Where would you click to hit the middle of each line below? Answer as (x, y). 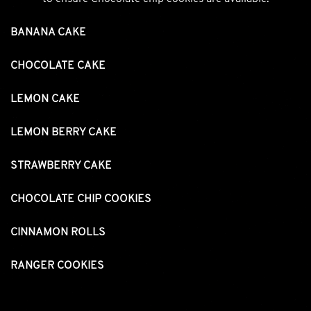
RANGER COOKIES (57, 266)
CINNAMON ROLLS (58, 232)
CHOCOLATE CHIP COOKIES (81, 199)
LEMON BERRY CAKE (64, 132)
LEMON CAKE (45, 99)
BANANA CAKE (48, 32)
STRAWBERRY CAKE (61, 166)
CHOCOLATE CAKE (58, 66)
